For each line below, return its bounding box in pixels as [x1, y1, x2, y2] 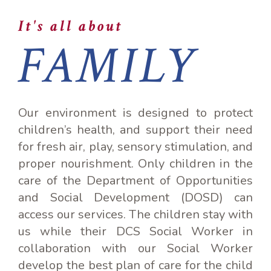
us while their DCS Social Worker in [18, 223, 253, 240]
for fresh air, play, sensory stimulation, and [18, 138, 253, 155]
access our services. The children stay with [18, 206, 253, 223]
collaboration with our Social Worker [18, 240, 253, 256]
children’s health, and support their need [18, 121, 253, 138]
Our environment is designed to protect [18, 104, 253, 121]
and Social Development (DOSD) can [18, 189, 253, 206]
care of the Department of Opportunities [18, 172, 253, 189]
